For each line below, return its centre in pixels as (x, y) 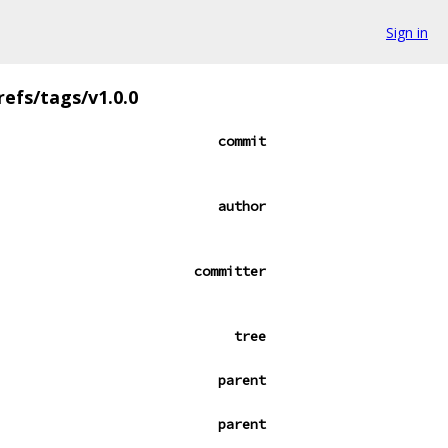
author (242, 206)
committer (230, 271)
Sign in (407, 32)
